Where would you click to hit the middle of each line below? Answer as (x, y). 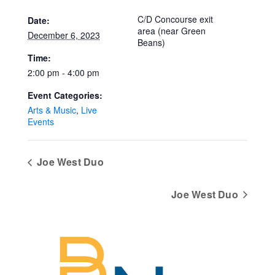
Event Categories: (65, 95)
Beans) (151, 43)
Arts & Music (52, 110)
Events (41, 122)
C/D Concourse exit (175, 19)
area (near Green (172, 31)
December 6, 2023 (64, 35)
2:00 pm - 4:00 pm (63, 73)
